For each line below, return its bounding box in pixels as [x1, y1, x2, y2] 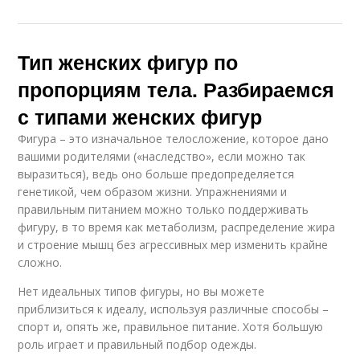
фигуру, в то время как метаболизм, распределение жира [18, 219, 336, 235]
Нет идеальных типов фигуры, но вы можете [18, 283, 265, 299]
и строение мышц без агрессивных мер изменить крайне [18, 236, 329, 252]
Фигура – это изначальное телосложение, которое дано [18, 130, 329, 146]
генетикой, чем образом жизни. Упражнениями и [18, 183, 288, 199]
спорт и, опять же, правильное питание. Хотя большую [18, 318, 324, 334]
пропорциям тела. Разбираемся [18, 74, 335, 104]
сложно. [18, 254, 63, 270]
